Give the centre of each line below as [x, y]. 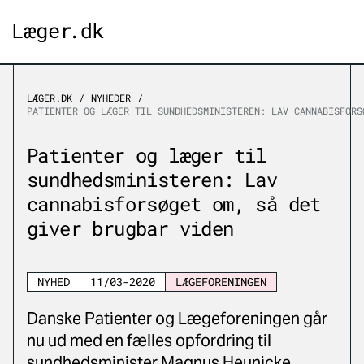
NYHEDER [111, 97]
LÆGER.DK [50, 97]
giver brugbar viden [130, 228]
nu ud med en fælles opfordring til [149, 340]
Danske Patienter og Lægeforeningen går [177, 318]
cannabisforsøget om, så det [174, 204]
